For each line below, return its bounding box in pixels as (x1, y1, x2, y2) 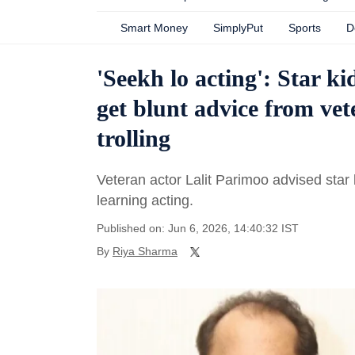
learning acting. (97, 193, 197, 208)
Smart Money (120, 21, 188, 34)
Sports (288, 21, 321, 34)
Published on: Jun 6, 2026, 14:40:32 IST (97, 222, 299, 235)
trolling (97, 125, 170, 151)
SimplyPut (213, 21, 263, 34)
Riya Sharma (113, 245, 177, 258)
